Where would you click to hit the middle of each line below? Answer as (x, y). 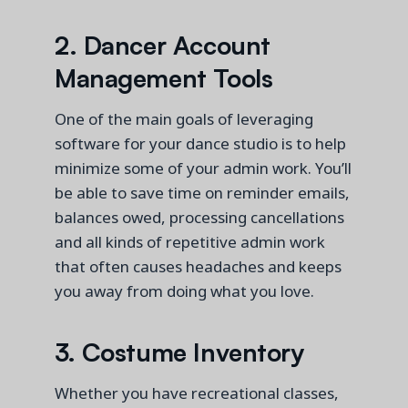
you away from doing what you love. (186, 291)
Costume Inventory (193, 351)
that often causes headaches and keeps (198, 266)
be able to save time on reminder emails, (202, 192)
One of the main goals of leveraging (184, 118)
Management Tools (164, 76)
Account (221, 43)
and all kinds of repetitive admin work (190, 241)
